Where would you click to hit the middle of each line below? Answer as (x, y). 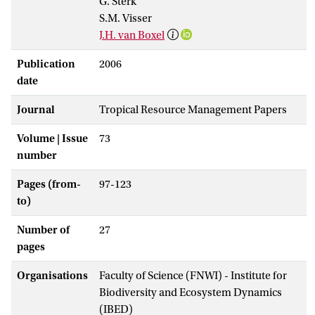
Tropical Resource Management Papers (193, 109)
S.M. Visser (126, 18)
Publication (46, 64)
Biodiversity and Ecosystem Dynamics (191, 292)
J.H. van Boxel (132, 35)
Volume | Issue (52, 138)
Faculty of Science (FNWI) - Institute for (193, 275)
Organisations (52, 275)
